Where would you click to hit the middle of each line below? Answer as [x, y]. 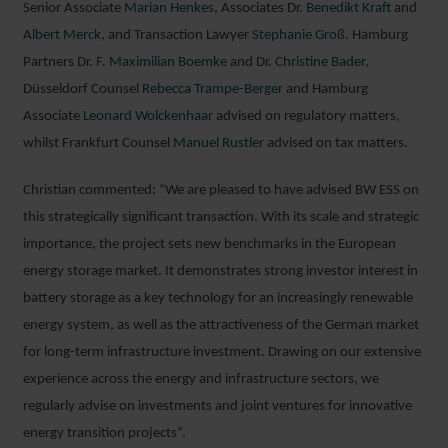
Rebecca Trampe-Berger [212, 89]
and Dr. [251, 62]
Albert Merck [62, 35]
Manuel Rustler [218, 143]
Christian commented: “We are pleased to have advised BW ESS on [221, 190]
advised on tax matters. [336, 143]
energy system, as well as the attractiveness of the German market [221, 325]
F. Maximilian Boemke [161, 62]
